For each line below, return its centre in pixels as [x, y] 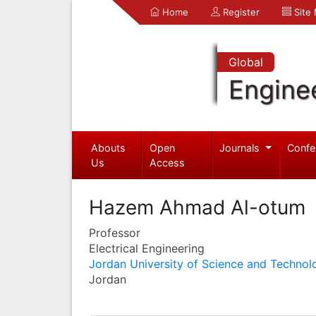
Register [240, 12]
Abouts [108, 147]
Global [245, 62]
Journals [241, 147]
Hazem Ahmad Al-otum [197, 207]
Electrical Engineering [147, 248]
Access [168, 162]
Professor [115, 232]
